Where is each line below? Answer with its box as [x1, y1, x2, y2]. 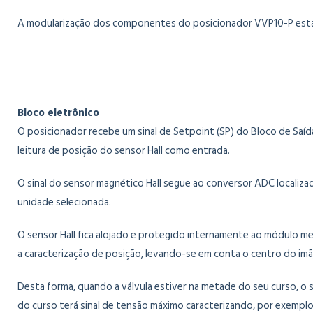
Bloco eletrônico [17, 104, 99, 122]
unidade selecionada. [17, 194, 111, 211]
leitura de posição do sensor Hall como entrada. [17, 142, 230, 159]
